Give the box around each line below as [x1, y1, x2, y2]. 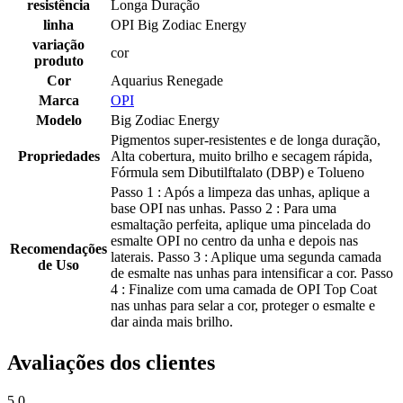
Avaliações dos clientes [7, 351, 215, 375]
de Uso [38, 257, 79, 273]
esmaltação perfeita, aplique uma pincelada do [111, 217, 371, 233]
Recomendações [10, 241, 107, 257]
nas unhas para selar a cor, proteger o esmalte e [111, 298, 375, 314]
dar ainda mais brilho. [111, 314, 233, 330]
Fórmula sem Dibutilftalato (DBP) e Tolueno [111, 165, 364, 181]
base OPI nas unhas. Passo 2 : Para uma [111, 201, 336, 217]
